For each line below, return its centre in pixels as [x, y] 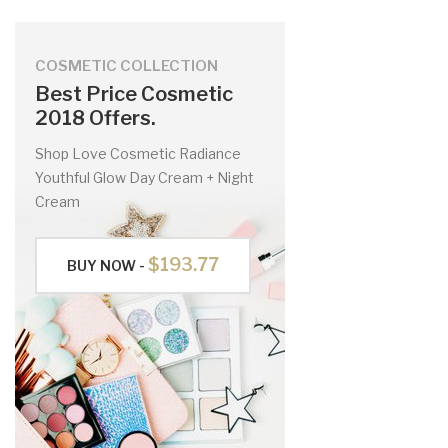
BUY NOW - [107, 265]
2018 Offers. [95, 117]
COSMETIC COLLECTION [126, 65]
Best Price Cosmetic [134, 93]
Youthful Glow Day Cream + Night [144, 177]
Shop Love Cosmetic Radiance [138, 153]
